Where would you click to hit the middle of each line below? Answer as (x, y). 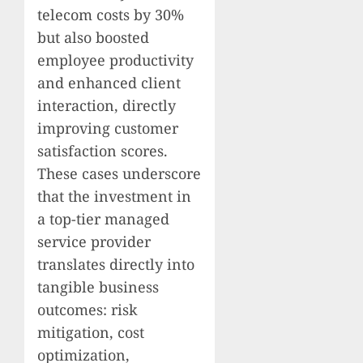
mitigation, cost (91, 333)
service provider (94, 242)
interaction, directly (107, 106)
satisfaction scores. (102, 151)
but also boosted (93, 38)
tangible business (98, 287)
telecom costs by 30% (111, 15)
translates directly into (116, 265)
